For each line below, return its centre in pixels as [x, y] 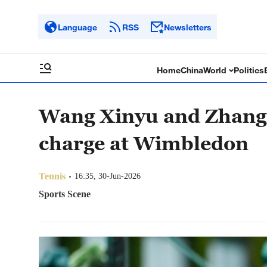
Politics [249, 70]
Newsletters [188, 27]
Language [77, 27]
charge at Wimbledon [144, 143]
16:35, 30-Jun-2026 [108, 176]
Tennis [52, 176]
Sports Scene [65, 194]
